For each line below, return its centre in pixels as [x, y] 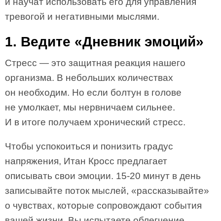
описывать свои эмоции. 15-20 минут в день [103, 176]
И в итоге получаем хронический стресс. [95, 122]
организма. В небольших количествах [89, 78]
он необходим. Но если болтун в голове [93, 92]
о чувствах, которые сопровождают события [103, 205]
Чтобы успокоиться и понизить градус [89, 146]
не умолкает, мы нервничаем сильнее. [90, 107]
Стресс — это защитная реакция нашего [95, 63]
